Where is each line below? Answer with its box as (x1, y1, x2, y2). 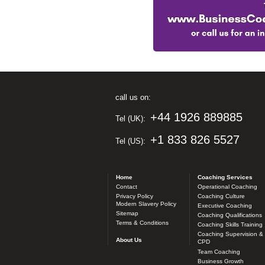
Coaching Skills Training (197, 221, 263, 228)
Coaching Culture (197, 192, 245, 199)
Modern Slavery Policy (115, 200, 176, 207)
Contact (115, 183, 137, 190)
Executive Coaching (197, 202, 252, 209)
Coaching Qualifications (197, 212, 262, 219)
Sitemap (115, 209, 138, 216)
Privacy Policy (115, 192, 153, 199)
